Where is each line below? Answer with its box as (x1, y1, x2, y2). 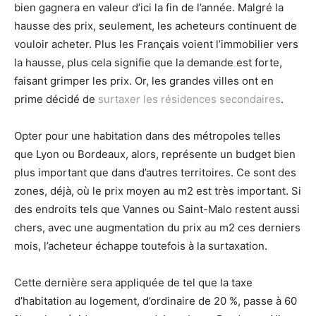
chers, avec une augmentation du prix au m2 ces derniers (14, 221, 300, 234)
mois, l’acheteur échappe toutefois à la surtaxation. (14, 239, 267, 253)
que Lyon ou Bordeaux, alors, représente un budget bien (14, 147, 296, 161)
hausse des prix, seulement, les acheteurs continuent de (14, 19, 297, 32)
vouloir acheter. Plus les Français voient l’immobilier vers (14, 37, 298, 51)
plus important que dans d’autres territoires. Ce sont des (14, 166, 296, 179)
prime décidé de (14, 92, 98, 106)
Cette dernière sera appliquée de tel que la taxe (14, 276, 253, 289)
